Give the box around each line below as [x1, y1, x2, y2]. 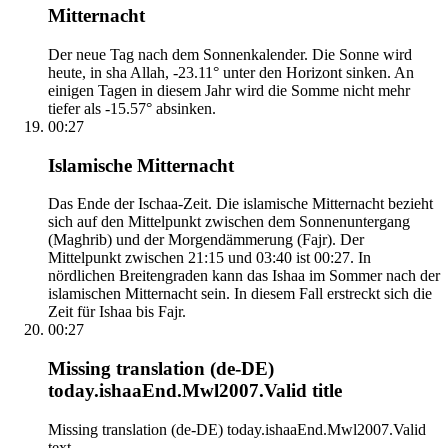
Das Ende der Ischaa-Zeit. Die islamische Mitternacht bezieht [48, 195, 433, 213]
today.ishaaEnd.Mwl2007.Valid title [48, 379, 342, 401]
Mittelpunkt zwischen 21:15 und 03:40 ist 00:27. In [48, 249, 371, 267]
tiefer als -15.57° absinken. [48, 99, 216, 117]
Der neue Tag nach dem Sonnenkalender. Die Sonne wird [48, 45, 412, 63]
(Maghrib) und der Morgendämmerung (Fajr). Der [48, 231, 364, 249]
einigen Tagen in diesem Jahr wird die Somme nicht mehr [48, 81, 410, 99]
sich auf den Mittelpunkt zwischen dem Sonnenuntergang [48, 213, 410, 231]
